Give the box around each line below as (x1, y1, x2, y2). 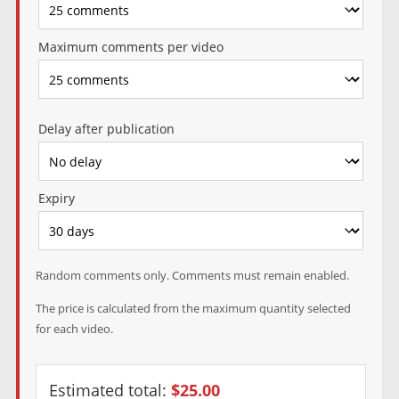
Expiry (37, 190, 75, 207)
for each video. (35, 321, 113, 337)
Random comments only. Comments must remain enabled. (35, 267, 349, 283)
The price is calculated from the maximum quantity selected (35, 300, 351, 316)
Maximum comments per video (37, 38, 224, 55)
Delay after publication (37, 120, 175, 137)
